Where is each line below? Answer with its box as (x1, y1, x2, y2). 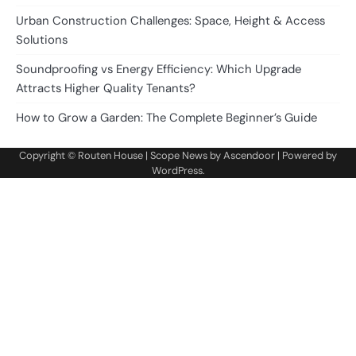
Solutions (16, 32, 68, 48)
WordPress (151, 164, 203, 178)
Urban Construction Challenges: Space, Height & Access (16, 13, 325, 29)
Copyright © (19, 149, 78, 163)
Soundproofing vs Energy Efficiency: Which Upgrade (16, 61, 301, 78)
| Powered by (275, 149, 337, 163)
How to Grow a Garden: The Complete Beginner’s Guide (16, 110, 317, 126)
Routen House (78, 149, 143, 163)
